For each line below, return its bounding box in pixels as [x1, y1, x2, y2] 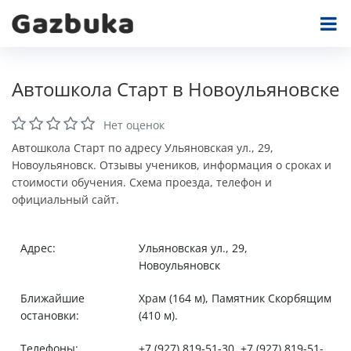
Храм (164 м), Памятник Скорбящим [138, 291, 331, 306]
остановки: [20, 308, 79, 323]
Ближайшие [20, 291, 85, 306]
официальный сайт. [12, 192, 119, 207]
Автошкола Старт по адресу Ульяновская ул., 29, [12, 140, 273, 155]
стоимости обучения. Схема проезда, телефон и [12, 175, 272, 190]
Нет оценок [103, 118, 165, 132]
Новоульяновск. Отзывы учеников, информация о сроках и [12, 157, 331, 172]
